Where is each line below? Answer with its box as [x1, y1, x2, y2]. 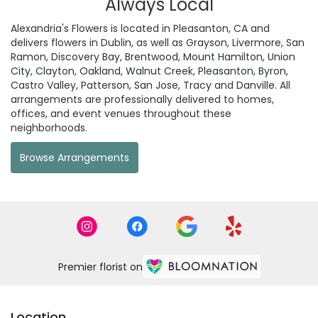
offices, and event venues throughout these [11, 106, 231, 121]
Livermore [232, 35, 281, 50]
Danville [236, 77, 275, 92]
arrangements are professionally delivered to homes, [11, 92, 274, 106]
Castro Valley [11, 77, 76, 92]
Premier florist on [57, 260, 143, 275]
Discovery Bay [51, 49, 120, 64]
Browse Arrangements [20, 150, 129, 165]
